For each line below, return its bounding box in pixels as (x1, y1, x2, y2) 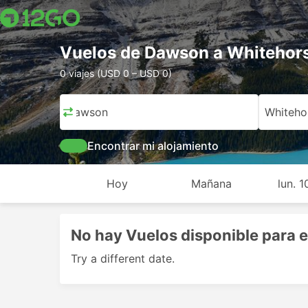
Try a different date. (71, 252, 175, 265)
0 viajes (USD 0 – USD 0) (60, 67, 172, 79)
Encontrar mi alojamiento (87, 139, 219, 153)
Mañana (191, 177, 232, 190)
